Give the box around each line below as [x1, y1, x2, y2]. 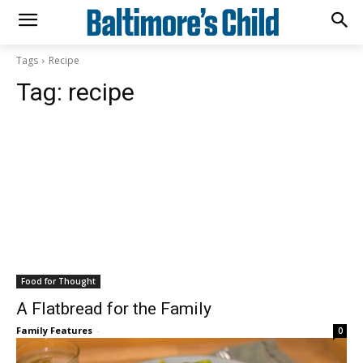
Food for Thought [21, 275, 96, 287]
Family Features [16, 324, 92, 336]
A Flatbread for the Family [16, 299, 211, 318]
